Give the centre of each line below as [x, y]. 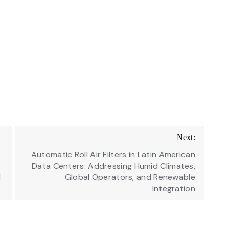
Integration [174, 188]
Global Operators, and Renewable [130, 177]
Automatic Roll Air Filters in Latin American [113, 154]
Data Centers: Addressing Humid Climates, [113, 166]
